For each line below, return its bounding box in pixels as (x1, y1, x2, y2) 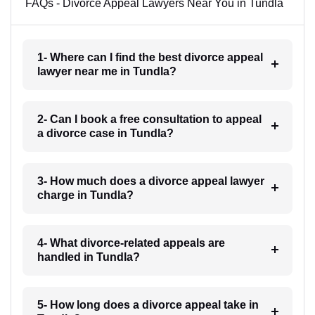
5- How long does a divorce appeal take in (37, 298, 259, 311)
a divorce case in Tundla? (37, 127, 174, 139)
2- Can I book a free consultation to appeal (37, 112, 262, 125)
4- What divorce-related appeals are (37, 236, 225, 249)
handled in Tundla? (37, 250, 140, 263)
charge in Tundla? (37, 188, 134, 201)
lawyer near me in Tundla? (37, 65, 176, 77)
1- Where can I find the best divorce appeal (37, 51, 263, 63)
